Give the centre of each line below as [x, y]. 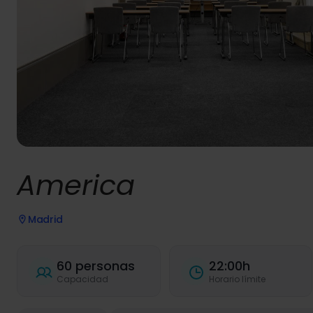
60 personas [96, 265]
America [76, 185]
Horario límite [237, 279]
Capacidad [82, 279]
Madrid [45, 219]
